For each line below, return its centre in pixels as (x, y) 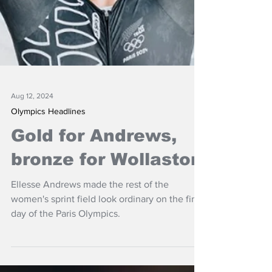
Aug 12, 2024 (32, 205)
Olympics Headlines (48, 220)
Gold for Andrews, (94, 245)
